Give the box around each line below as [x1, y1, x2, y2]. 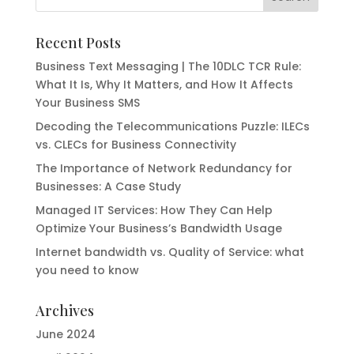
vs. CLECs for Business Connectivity [35, 137, 236, 153]
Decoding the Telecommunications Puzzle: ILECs [35, 119, 310, 135]
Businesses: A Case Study [35, 179, 181, 195]
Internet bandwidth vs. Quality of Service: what [35, 244, 304, 261]
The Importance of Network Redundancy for [35, 160, 292, 177]
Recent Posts [35, 33, 121, 53]
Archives [35, 301, 94, 321]
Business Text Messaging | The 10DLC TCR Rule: [35, 58, 301, 75]
